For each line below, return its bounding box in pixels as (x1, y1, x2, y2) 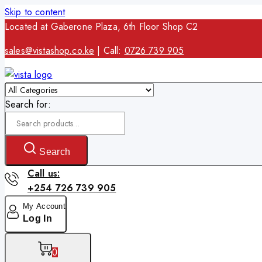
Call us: (27, 167, 60, 180)
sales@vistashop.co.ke (5, 44, 95, 57)
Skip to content (5, 5, 65, 19)
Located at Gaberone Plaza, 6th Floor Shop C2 (5, 20, 198, 33)
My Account (23, 201, 65, 211)
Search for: (5, 98, 51, 111)
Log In (23, 213, 52, 223)
